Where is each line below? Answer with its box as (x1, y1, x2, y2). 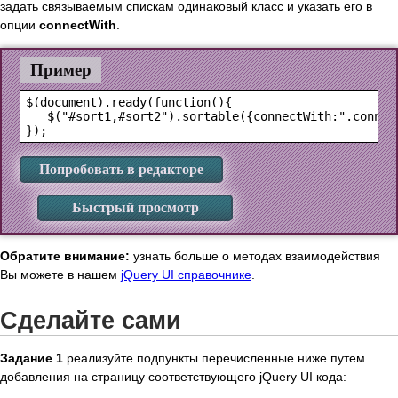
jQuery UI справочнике (121, 267, 251, 283)
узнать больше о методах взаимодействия (130, 249, 380, 264)
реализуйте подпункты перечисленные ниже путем (63, 351, 365, 366)
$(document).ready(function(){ (26, 95, 232, 110)
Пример (29, 60, 92, 80)
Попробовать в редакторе (39, 161, 203, 177)
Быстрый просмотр (71, 199, 199, 215)
